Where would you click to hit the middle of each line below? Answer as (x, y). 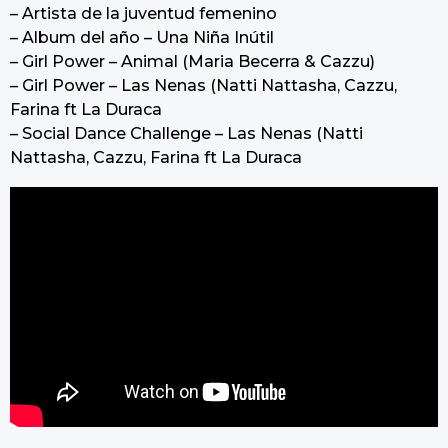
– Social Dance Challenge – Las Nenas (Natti (186, 134)
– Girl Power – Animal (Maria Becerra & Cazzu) (192, 62)
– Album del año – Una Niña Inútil (142, 38)
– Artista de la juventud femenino (143, 14)
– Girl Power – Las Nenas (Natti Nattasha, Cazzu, (203, 86)
